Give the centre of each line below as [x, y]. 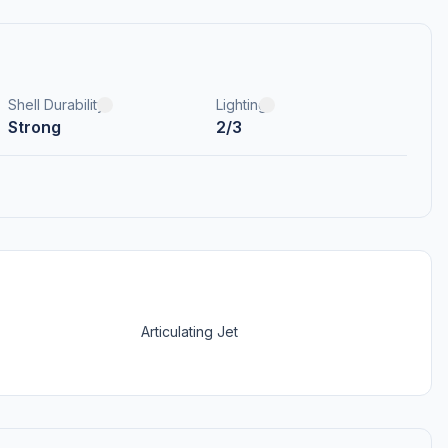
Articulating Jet [189, 331]
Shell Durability [56, 104]
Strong [34, 127]
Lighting [241, 104]
